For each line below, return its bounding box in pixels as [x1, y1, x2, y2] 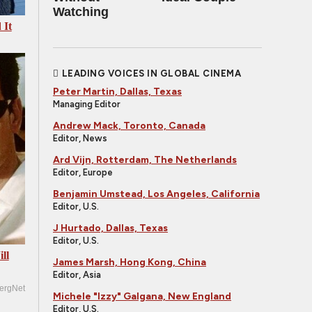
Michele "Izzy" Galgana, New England [53, 290, 231, 302]
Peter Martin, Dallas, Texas [53, 86, 182, 97]
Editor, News [53, 133, 107, 143]
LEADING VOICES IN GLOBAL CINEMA [61, 68, 241, 79]
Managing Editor [53, 99, 120, 109]
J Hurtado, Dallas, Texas [53, 222, 168, 234]
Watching [53, 5, 109, 19]
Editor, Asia [53, 270, 101, 280]
